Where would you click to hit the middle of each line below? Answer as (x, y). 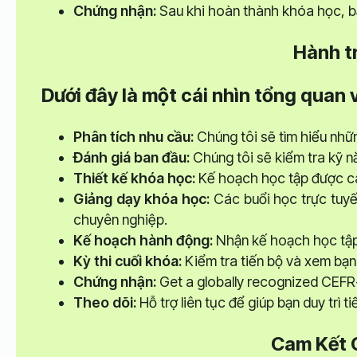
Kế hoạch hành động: (143, 240)
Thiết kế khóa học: (134, 178)
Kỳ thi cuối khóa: (127, 261)
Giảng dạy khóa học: (141, 198)
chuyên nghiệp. (120, 219)
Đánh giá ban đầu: (131, 157)
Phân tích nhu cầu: (133, 136)
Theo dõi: (104, 302)
